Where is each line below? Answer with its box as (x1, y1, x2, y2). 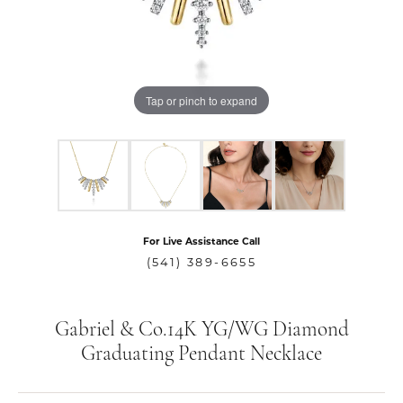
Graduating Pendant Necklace (81, 345, 322, 365)
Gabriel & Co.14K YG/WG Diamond (54, 320, 349, 341)
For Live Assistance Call (143, 236, 260, 247)
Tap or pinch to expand (146, 92, 257, 108)
